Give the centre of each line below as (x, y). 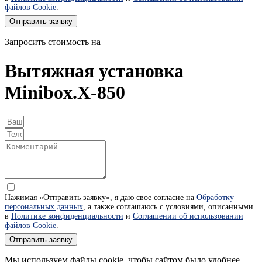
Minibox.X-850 (65, 92)
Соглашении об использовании (188, 216)
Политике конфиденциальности (67, 216)
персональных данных (44, 206)
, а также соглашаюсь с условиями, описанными (168, 206)
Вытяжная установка (94, 70)
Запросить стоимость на (53, 42)
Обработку (215, 197)
